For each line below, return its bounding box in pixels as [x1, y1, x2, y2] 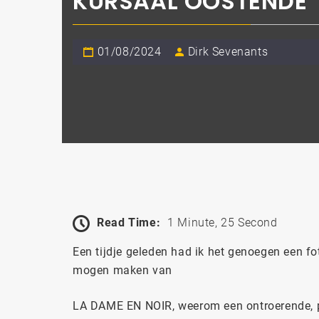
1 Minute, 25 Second [167, 215, 278, 229]
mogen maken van [73, 263, 172, 277]
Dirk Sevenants [187, 45, 268, 58]
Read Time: [97, 215, 161, 229]
